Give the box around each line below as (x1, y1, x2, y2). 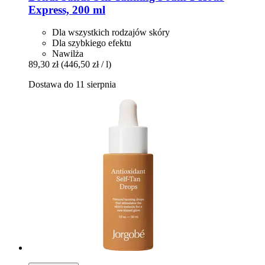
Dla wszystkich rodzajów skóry (52, 27, 170, 38)
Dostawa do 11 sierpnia (28, 79, 116, 90)
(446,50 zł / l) (61, 59, 111, 70)
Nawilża (52, 49, 83, 59)
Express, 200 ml (28, 3, 105, 16)
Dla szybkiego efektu (52, 38, 131, 49)
